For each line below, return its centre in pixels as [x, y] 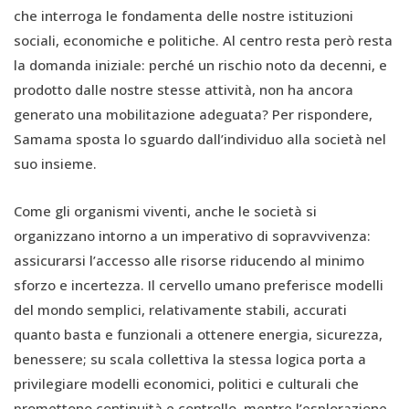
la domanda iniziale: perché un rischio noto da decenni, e [200, 65]
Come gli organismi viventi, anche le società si [165, 211]
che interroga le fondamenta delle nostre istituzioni [184, 16]
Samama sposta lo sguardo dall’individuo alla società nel [200, 139]
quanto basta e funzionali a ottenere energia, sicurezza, [198, 335]
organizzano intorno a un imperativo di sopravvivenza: [192, 236]
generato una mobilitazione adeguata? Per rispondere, [193, 115]
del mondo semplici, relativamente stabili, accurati [180, 310]
